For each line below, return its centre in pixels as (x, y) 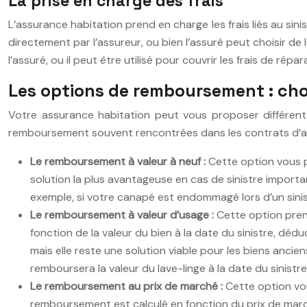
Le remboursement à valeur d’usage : (123, 214)
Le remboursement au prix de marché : (128, 286)
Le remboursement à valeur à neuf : (119, 161)
